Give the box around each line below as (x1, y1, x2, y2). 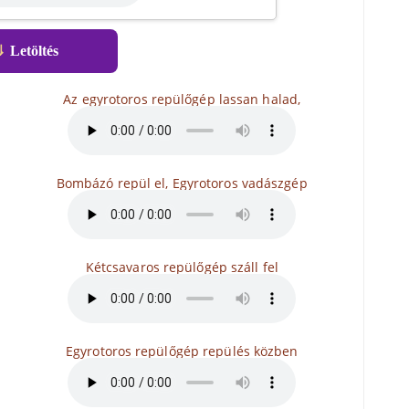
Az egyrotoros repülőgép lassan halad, (63, 90, 301, 108)
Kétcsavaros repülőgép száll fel (85, 258, 278, 276)
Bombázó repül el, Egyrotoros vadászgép (56, 174, 308, 192)
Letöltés (5, 43, 59, 58)
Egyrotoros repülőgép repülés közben (66, 342, 299, 360)
